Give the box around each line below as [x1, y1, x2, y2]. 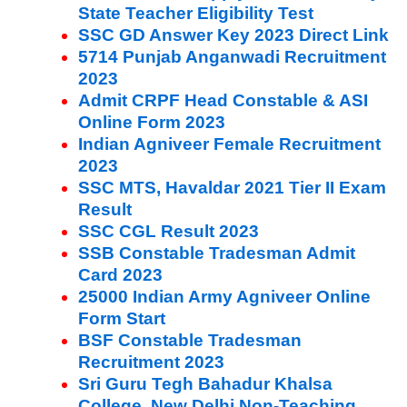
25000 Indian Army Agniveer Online [78, 286, 371, 306]
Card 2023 [78, 264, 163, 284]
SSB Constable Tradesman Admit [78, 243, 355, 263]
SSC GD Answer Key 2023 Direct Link [78, 25, 389, 45]
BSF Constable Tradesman [78, 330, 302, 350]
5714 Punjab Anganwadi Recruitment [78, 46, 386, 66]
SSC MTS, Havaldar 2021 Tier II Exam [78, 177, 386, 197]
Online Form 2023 [78, 112, 225, 132]
